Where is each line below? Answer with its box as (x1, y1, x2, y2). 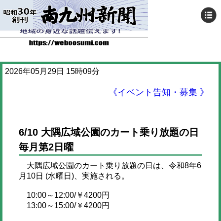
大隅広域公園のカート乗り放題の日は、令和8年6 (18, 161, 201, 170)
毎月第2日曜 (18, 142, 74, 152)
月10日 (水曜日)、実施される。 (18, 172, 129, 180)
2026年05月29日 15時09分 (5, 67, 100, 75)
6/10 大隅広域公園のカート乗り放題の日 (18, 127, 199, 138)
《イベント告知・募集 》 (109, 87, 209, 97)
